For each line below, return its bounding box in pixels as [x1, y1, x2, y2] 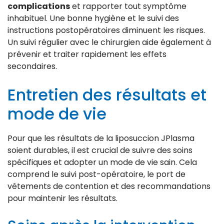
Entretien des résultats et [7, 83, 206, 106]
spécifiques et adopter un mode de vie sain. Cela [7, 156, 197, 168]
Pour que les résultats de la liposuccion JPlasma [7, 132, 194, 144]
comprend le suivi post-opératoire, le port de [7, 168, 185, 180]
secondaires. [7, 60, 57, 72]
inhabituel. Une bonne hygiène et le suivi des [7, 12, 179, 24]
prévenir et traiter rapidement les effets [7, 48, 166, 60]
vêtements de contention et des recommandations [7, 180, 210, 192]
